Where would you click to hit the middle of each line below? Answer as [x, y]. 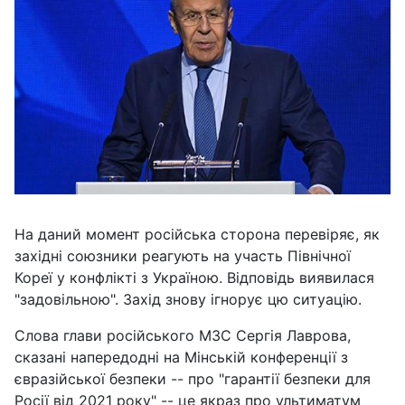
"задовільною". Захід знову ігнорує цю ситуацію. [188, 299]
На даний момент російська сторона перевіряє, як [197, 234]
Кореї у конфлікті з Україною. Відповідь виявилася [194, 277]
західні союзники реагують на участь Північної [183, 255]
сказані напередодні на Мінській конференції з [181, 357]
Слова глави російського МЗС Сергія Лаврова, [183, 335]
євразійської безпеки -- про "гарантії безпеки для [193, 378]
